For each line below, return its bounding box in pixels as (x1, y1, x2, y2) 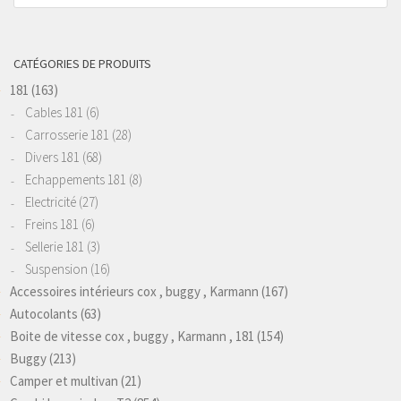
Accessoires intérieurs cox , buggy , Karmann (10, 283, 259, 301)
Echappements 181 (25, 171, 126, 189)
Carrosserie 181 (25, 126, 109, 144)
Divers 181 (25, 149, 80, 166)
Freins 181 (25, 216, 79, 234)
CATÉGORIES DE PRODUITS (13, 55, 151, 73)
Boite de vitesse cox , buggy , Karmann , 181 (10, 328, 254, 346)
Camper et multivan (10, 372, 118, 390)
